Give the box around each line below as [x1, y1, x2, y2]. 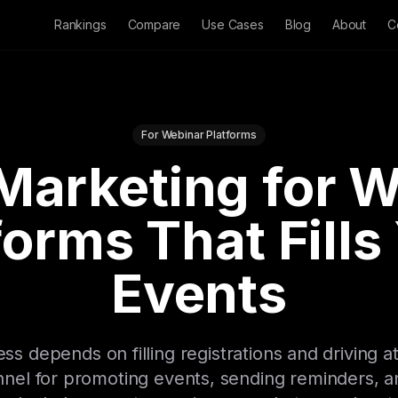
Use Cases [202, 17, 264, 32]
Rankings [53, 17, 107, 32]
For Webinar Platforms [141, 128, 257, 141]
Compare [127, 17, 181, 32]
